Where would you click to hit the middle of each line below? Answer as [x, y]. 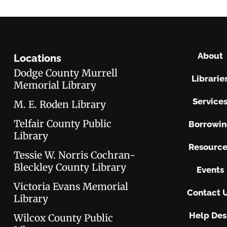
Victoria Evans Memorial [71, 186]
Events [210, 169]
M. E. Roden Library [60, 104]
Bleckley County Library [70, 167]
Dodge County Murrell [66, 73]
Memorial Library [55, 85]
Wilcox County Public [64, 218]
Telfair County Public [63, 123]
